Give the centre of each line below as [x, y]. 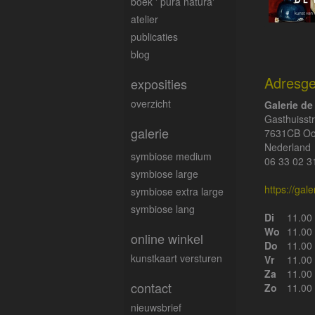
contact [151, 287]
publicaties [154, 36]
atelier [144, 19]
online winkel [167, 238]
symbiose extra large [177, 191]
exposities [159, 83]
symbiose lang [163, 208]
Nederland [288, 147]
